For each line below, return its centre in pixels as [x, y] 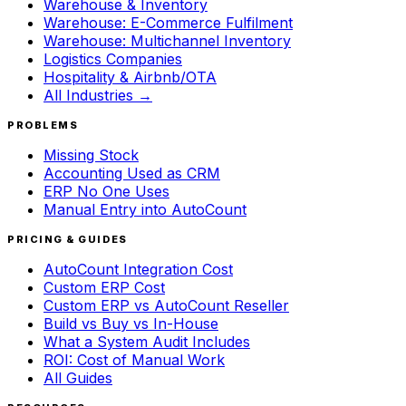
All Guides [78, 377]
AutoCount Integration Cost [138, 269]
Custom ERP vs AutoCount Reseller [166, 305]
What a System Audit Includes [147, 341]
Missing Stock [91, 155]
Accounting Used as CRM [132, 173]
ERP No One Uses [106, 191]
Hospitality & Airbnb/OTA [130, 77]
